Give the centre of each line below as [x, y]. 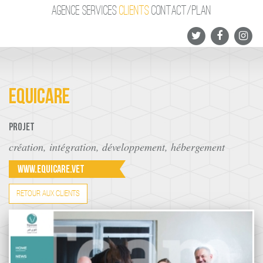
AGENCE [66, 10]
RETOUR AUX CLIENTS [48, 194]
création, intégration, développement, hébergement [117, 147]
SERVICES [100, 10]
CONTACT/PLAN [181, 10]
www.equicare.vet [51, 170]
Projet [22, 128]
